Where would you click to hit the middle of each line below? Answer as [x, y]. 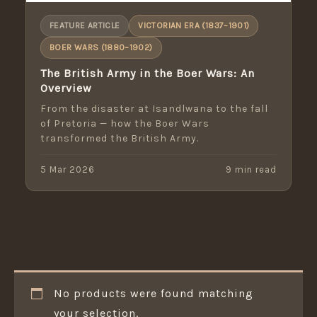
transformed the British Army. [120, 139]
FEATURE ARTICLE [85, 26]
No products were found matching [154, 294]
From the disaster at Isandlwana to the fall [154, 109]
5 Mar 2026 [68, 170]
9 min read [251, 170]
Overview [66, 88]
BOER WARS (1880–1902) [101, 48]
